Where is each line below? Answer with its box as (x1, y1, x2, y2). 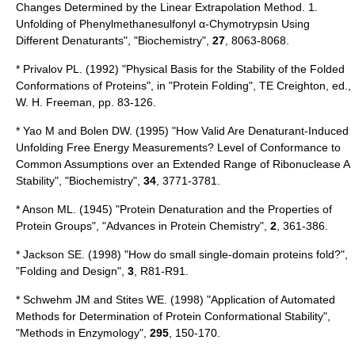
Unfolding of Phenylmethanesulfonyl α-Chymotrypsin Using (16, 17, 310, 30)
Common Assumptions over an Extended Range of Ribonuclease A (16, 157, 349, 170)
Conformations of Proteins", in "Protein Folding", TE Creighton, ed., (16, 78, 351, 92)
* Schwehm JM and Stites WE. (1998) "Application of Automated (16, 292, 335, 306)
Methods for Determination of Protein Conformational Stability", (16, 309, 330, 323)
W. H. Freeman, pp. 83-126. (16, 95, 156, 109)
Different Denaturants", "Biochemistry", (16, 33, 212, 47)
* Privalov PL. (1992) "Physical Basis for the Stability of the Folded (16, 62, 345, 75)
